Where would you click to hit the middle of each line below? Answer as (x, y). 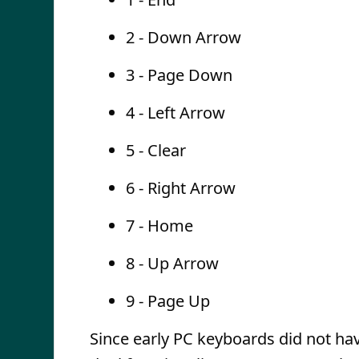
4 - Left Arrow (175, 113)
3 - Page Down (179, 75)
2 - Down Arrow (184, 37)
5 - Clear (156, 150)
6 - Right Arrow (181, 188)
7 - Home (159, 226)
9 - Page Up (168, 301)
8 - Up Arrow (172, 263)
